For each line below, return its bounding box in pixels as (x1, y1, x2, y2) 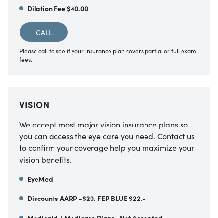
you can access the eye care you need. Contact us (19, 130, 195, 141)
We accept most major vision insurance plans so (19, 118, 188, 129)
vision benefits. (19, 153, 72, 164)
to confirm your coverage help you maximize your (19, 142, 194, 153)
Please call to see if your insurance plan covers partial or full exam (19, 46, 196, 54)
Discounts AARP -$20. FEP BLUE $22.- (27, 193, 146, 203)
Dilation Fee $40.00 (27, 3, 88, 13)
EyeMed (27, 173, 53, 183)
